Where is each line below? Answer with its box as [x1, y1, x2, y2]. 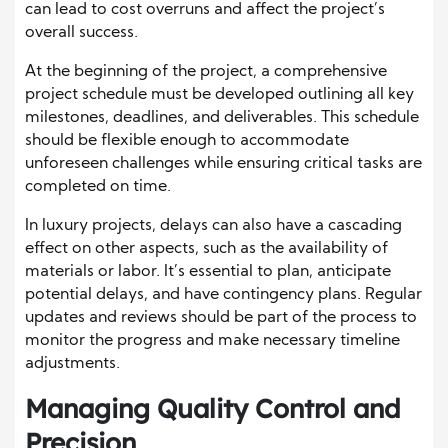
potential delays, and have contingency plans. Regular [25, 286, 422, 303]
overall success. [25, 24, 138, 41]
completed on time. [25, 178, 171, 195]
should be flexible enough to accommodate [25, 132, 349, 149]
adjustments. [25, 355, 120, 372]
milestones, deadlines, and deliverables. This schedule [25, 109, 419, 126]
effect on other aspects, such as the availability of [25, 240, 388, 257]
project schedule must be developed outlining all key [25, 86, 414, 103]
